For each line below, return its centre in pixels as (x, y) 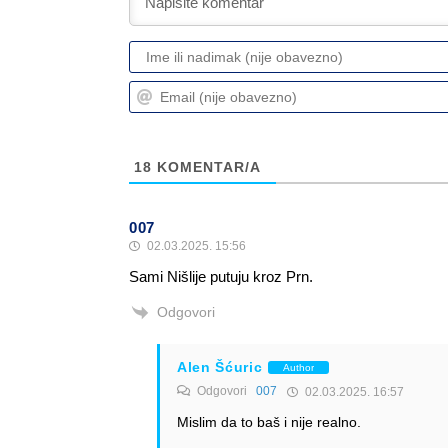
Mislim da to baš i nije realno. (268, 422)
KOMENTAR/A (206, 166)
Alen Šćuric (219, 367)
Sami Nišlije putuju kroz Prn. (220, 276)
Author (298, 367)
